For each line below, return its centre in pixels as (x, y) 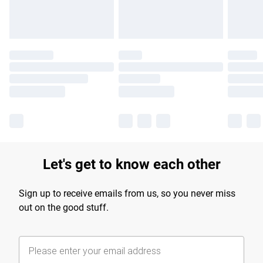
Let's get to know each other (131, 165)
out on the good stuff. (64, 208)
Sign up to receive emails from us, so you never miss (127, 194)
